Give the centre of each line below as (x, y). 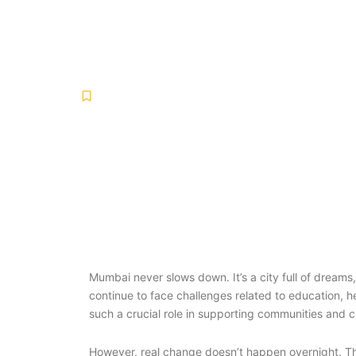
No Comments (317, 98)
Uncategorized (133, 98)
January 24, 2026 (227, 98)
